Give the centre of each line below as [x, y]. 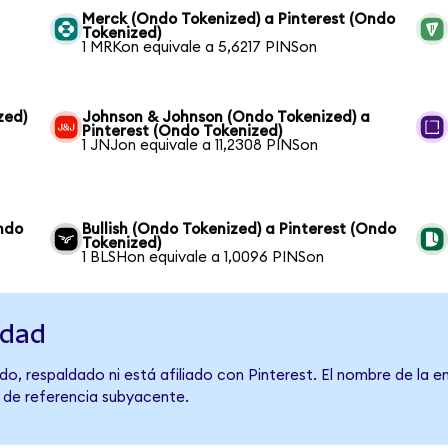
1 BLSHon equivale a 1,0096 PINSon [203, 258]
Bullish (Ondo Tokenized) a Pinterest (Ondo [239, 230]
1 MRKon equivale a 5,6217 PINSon [200, 48]
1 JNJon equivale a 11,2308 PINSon [200, 146]
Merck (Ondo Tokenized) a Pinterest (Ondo [239, 20]
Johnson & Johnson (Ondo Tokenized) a [226, 118]
